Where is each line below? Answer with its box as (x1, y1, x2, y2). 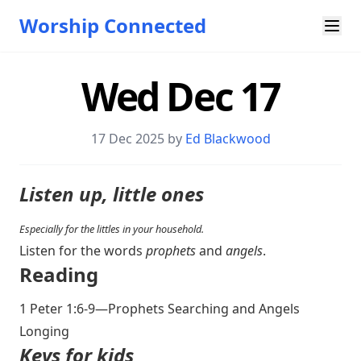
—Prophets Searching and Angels (95, 300, 300, 317)
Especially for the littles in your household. (19, 222, 204, 236)
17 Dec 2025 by (90, 130, 185, 147)
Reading (19, 261, 98, 288)
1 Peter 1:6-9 (19, 300, 95, 317)
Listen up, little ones (19, 180, 204, 207)
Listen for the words (19, 242, 146, 259)
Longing (19, 322, 69, 340)
